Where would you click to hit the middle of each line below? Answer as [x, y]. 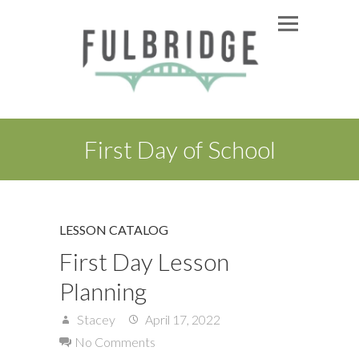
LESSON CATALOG [114, 229]
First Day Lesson [144, 261]
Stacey [95, 319]
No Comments [115, 341]
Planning [103, 290]
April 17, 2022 [182, 319]
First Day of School [179, 149]
